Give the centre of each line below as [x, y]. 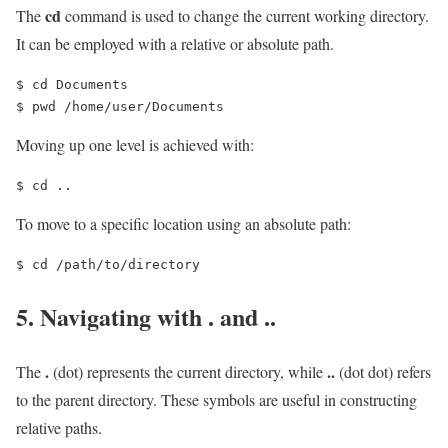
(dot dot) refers [383, 371]
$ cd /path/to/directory [108, 264]
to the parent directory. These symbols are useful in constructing [216, 399]
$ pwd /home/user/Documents [120, 106]
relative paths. [59, 427]
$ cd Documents [76, 84]
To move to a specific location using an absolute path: [183, 223]
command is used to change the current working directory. [245, 15]
